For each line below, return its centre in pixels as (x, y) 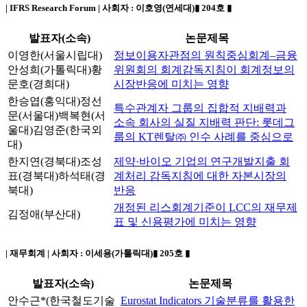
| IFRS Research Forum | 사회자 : (71, 8)
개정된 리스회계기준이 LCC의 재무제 (206, 208)
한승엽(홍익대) (44, 101)
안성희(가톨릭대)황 (55, 70)
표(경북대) (33, 176)
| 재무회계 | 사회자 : (45, 253)
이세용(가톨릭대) (119, 253)
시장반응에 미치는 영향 (171, 84)
